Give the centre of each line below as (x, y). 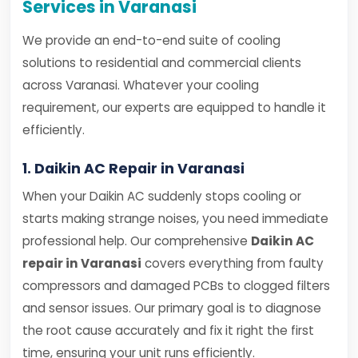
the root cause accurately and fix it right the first (168, 330)
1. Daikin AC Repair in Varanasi (133, 169)
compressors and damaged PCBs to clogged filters (176, 286)
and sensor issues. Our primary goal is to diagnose (172, 308)
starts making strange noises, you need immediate (175, 219)
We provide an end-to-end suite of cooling (151, 40)
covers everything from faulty (233, 263)
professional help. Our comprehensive (137, 241)
